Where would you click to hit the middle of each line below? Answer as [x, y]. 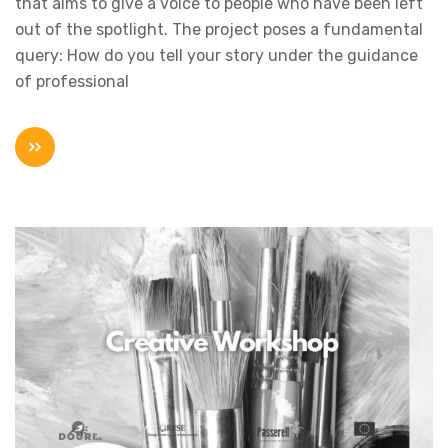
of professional [72, 81]
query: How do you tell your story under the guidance [216, 55]
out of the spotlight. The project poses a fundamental [219, 29]
